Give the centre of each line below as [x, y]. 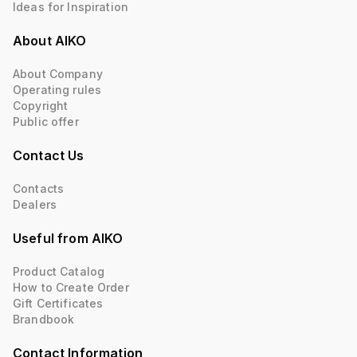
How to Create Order [71, 287]
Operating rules [57, 90]
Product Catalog [59, 271]
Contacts [39, 188]
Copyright [41, 106]
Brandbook [44, 319]
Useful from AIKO [68, 238]
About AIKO [50, 41]
